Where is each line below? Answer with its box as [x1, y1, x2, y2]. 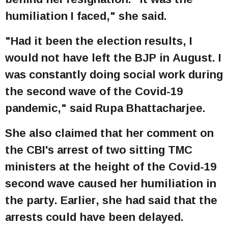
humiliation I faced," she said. [5, 5, 167, 26]
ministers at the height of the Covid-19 [5, 156, 216, 178]
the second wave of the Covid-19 [5, 80, 183, 102]
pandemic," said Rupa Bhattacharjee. [5, 97, 206, 119]
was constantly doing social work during [5, 63, 223, 85]
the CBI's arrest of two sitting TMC [5, 139, 192, 161]
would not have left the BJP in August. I [5, 46, 221, 68]
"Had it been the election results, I [5, 30, 192, 51]
